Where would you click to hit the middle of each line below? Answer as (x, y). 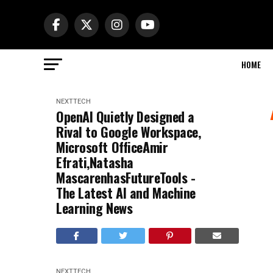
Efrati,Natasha (95, 162)
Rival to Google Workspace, (129, 132)
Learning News (94, 208)
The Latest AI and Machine (126, 193)
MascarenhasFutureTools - (126, 177)
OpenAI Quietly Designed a (125, 116)
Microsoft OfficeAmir (112, 147)
